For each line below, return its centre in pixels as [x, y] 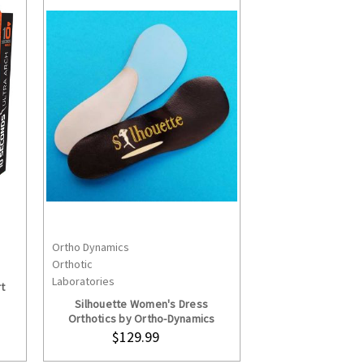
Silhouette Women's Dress [142, 304]
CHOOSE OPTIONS [153, 259]
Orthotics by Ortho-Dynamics [141, 319]
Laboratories [83, 282]
